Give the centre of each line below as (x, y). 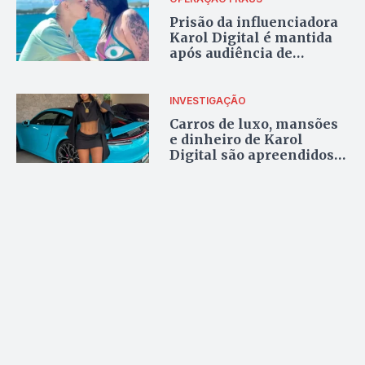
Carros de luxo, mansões (254, 123)
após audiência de (231, 53)
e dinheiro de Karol (237, 139)
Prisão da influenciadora (254, 22)
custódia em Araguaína (249, 68)
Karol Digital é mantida (251, 37)
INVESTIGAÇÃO (208, 100)
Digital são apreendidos (252, 154)
